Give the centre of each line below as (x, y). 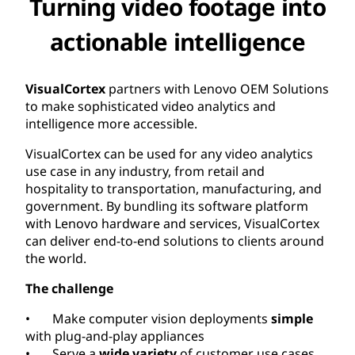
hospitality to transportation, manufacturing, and (174, 188)
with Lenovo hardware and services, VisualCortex (172, 223)
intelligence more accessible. (111, 123)
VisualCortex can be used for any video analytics (169, 153)
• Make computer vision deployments (148, 318)
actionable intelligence (177, 41)
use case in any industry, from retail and (145, 171)
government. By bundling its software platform (167, 206)
